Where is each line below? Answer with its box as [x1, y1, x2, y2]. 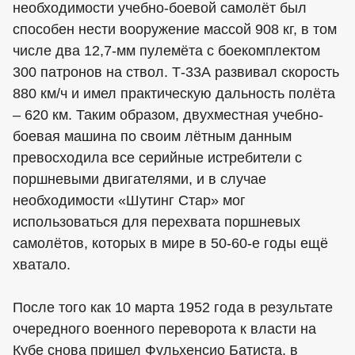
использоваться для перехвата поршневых [13, 214, 300, 230]
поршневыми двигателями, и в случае [13, 171, 266, 187]
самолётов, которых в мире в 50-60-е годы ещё [13, 235, 328, 251]
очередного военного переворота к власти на [13, 321, 316, 337]
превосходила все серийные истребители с [13, 150, 302, 166]
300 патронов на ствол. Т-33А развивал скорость [13, 64, 339, 80]
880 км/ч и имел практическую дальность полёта [13, 86, 335, 101]
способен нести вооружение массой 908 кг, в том [13, 21, 337, 37]
